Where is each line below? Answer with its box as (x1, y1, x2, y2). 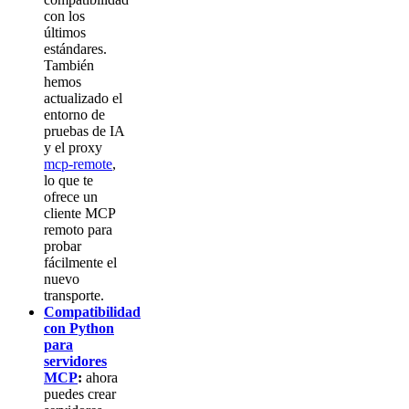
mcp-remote (44, 156, 112, 173)
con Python (44, 320, 114, 337)
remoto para (44, 222, 112, 238)
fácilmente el (44, 255, 117, 271)
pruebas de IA (44, 123, 124, 140)
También (44, 58, 94, 74)
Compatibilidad (44, 304, 141, 320)
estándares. (44, 41, 107, 58)
